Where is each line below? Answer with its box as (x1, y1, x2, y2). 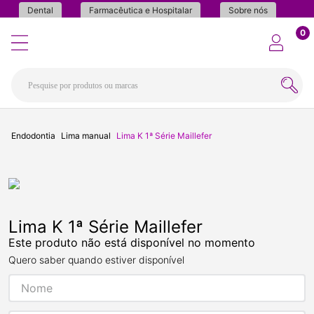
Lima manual (61, 130, 111, 142)
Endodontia (11, 130, 55, 142)
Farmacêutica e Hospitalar (89, 5, 193, 15)
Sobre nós (228, 5, 268, 15)
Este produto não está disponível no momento (8, 235, 255, 250)
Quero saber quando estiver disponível (8, 254, 184, 266)
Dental (27, 5, 54, 15)
